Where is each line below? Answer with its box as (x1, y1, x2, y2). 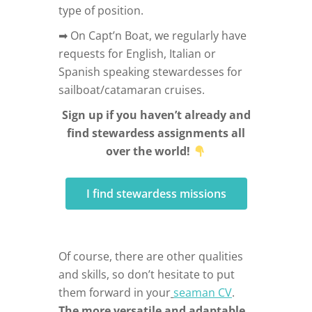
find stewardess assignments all (67, 125, 245, 141)
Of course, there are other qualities (58, 249, 243, 265)
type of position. (58, 3, 143, 19)
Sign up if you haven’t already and (61, 107, 251, 123)
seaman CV (173, 285, 232, 301)
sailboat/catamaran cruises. (58, 82, 205, 98)
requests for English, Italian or (58, 46, 216, 62)
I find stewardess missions (86, 186, 226, 202)
